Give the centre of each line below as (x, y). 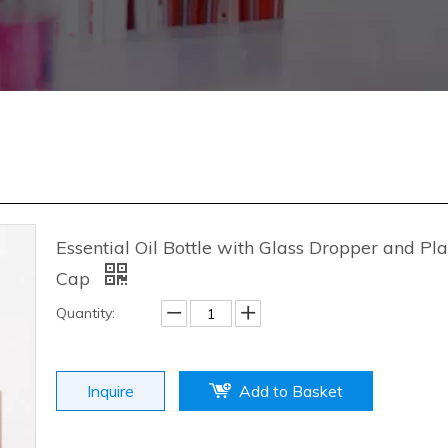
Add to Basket (291, 391)
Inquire (110, 391)
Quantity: (85, 313)
